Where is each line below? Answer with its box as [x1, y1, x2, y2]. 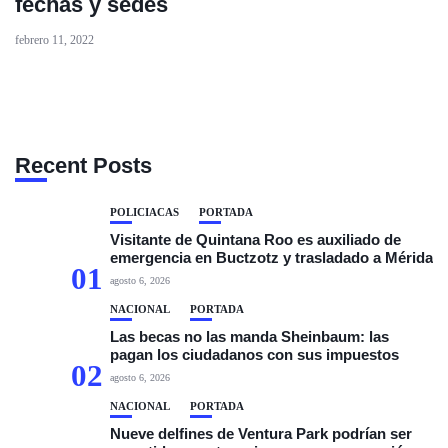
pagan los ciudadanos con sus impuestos [110, 346, 399, 363]
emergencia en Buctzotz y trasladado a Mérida [110, 249, 433, 266]
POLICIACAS [110, 206, 179, 218]
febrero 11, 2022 [15, 33, 94, 47]
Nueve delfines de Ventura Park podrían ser [110, 425, 412, 442]
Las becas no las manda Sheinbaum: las [110, 328, 389, 345]
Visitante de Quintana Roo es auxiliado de [110, 231, 401, 248]
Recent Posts [15, 153, 152, 178]
